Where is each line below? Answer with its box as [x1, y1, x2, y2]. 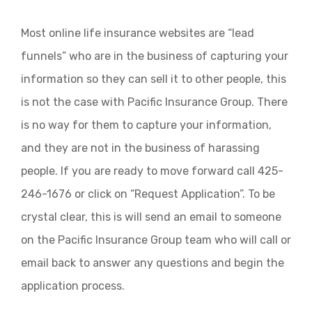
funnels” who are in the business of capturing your [21, 49, 288, 63]
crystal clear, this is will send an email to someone [21, 210, 281, 224]
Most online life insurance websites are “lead [21, 26, 254, 40]
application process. [21, 279, 125, 292]
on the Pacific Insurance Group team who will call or [21, 233, 291, 247]
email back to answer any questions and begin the [21, 256, 284, 270]
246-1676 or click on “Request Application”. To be [21, 187, 275, 201]
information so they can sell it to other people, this [21, 72, 286, 86]
